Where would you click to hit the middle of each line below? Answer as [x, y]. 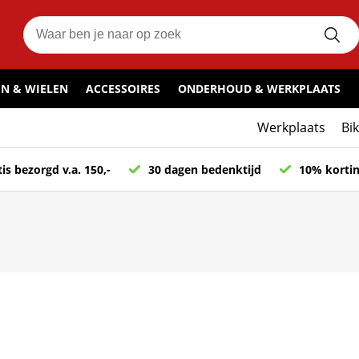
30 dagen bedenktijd [205, 169]
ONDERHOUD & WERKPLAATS [259, 89]
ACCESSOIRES [123, 89]
